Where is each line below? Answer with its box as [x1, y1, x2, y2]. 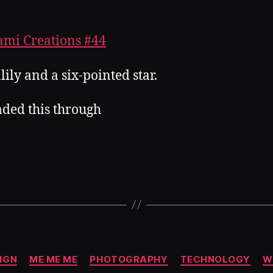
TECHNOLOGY [180, 253, 251, 265]
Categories [136, 247, 190, 260]
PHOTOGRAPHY [90, 253, 168, 265]
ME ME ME [29, 253, 78, 265]
